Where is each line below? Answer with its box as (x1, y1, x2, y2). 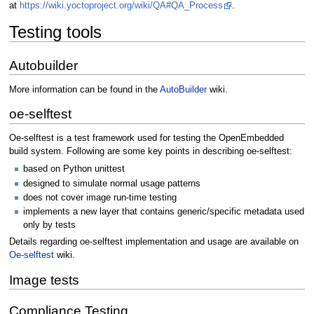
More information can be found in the (8, 84, 160, 95)
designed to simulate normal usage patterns (23, 178, 200, 189)
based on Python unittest (23, 164, 125, 175)
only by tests (23, 220, 76, 231)
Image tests (8, 273, 79, 288)
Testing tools (8, 22, 102, 42)
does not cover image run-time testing (23, 193, 177, 203)
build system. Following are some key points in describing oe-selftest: (8, 146, 292, 157)
